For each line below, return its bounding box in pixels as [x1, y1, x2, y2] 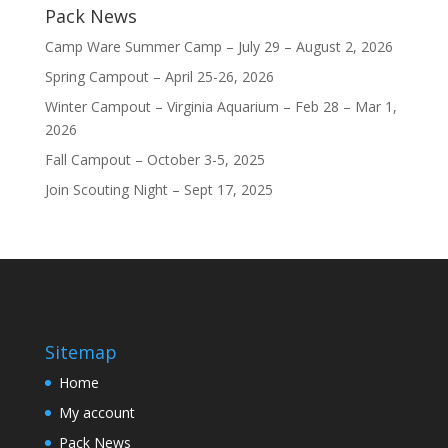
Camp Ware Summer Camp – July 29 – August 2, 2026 [44, 37, 393, 56]
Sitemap [44, 340, 117, 365]
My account [58, 403, 135, 423]
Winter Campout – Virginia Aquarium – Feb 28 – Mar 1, [44, 97, 397, 116]
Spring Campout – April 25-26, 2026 [44, 67, 274, 86]
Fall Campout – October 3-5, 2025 [44, 150, 265, 169]
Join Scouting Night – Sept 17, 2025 [44, 180, 273, 199]
